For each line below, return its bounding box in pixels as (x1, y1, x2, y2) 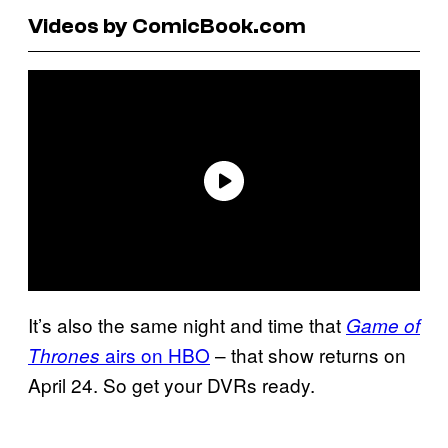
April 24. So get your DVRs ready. (28, 371, 315, 399)
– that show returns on (210, 341, 406, 369)
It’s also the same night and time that (28, 311, 346, 339)
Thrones (28, 342, 100, 369)
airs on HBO (100, 341, 210, 369)
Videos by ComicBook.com (28, 12, 306, 39)
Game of (346, 312, 420, 339)
